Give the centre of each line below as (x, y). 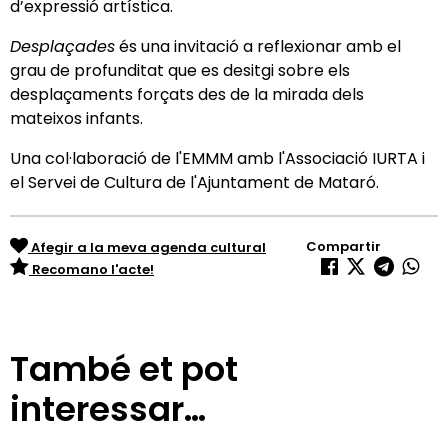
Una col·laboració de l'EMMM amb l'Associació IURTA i (217, 158)
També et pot (124, 368)
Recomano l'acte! (91, 269)
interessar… (108, 408)
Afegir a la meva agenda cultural (147, 247)
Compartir (343, 246)
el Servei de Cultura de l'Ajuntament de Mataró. (194, 182)
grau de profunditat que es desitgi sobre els (180, 70)
